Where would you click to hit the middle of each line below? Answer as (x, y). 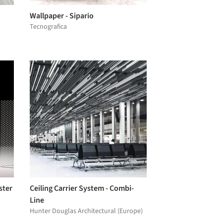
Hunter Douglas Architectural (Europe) (86, 211)
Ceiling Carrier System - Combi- (82, 188)
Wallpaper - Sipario (62, 16)
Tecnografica (48, 27)
